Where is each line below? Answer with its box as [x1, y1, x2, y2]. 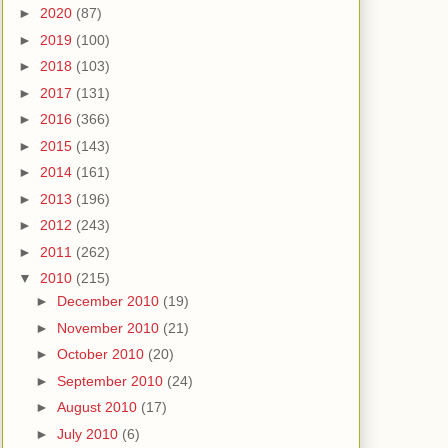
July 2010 [56, 425, 122, 442]
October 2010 [56, 346, 148, 363]
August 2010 [56, 399, 141, 416]
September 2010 [56, 372, 167, 389]
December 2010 [56, 293, 163, 310]
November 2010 [56, 319, 163, 336]
